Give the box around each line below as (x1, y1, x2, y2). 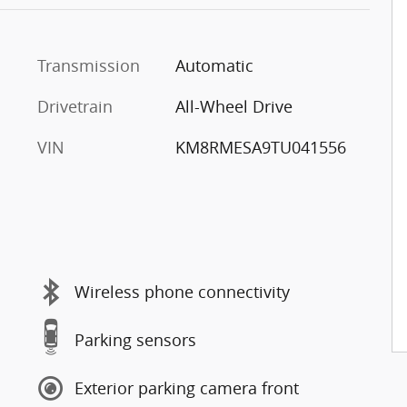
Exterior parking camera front (74, 377, 299, 399)
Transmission (37, 54, 140, 76)
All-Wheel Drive (174, 94, 293, 117)
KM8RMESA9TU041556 (174, 135, 346, 158)
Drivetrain (37, 94, 113, 117)
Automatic (174, 54, 253, 76)
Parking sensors (74, 329, 196, 351)
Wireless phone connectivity (74, 281, 290, 303)
